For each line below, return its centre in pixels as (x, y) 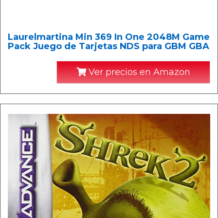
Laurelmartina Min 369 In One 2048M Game (109, 37)
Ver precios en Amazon (138, 72)
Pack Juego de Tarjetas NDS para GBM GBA (109, 46)
